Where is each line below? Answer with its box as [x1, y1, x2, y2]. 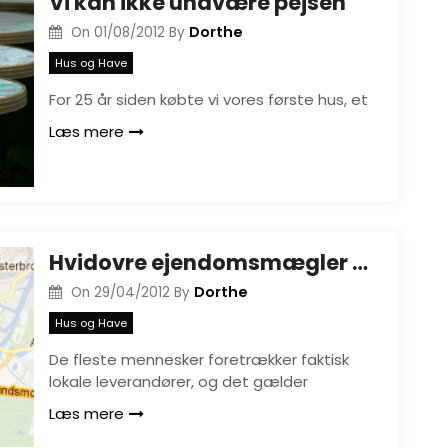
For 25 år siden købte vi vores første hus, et [49, 88, 368, 110]
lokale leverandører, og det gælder [49, 370, 308, 392]
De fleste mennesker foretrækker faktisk [49, 348, 349, 370]
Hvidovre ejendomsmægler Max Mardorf [352, 248, 368, 277]
